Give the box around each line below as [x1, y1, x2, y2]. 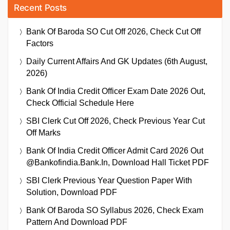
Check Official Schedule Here [26, 98, 134, 107]
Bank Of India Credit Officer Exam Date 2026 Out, [26, 86, 205, 95]
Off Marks [26, 128, 61, 137]
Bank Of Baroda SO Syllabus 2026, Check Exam [26, 205, 203, 215]
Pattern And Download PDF [26, 217, 127, 226]
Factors [26, 39, 53, 48]
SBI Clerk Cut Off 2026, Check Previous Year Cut [26, 116, 205, 125]
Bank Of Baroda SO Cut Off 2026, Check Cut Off [26, 27, 201, 36]
